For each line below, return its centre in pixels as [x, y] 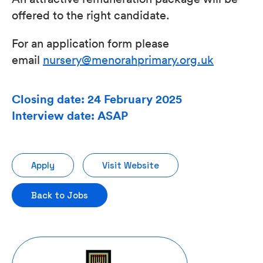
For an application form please [90, 43]
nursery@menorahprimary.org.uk [128, 59]
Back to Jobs [60, 195]
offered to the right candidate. [91, 15]
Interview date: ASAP [70, 115]
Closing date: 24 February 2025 [97, 99]
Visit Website [131, 165]
